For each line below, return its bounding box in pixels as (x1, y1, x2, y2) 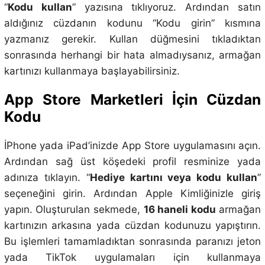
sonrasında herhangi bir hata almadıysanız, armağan (4, 49, 261, 62)
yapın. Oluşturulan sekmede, (4, 203, 144, 215)
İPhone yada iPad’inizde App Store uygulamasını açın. (4, 139, 261, 151)
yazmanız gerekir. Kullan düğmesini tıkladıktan (4, 33, 261, 46)
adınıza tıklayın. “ (4, 171, 90, 183)
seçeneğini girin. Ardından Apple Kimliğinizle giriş (4, 187, 261, 199)
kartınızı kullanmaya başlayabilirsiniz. (4, 65, 180, 77)
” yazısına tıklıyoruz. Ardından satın (72, 1, 261, 14)
